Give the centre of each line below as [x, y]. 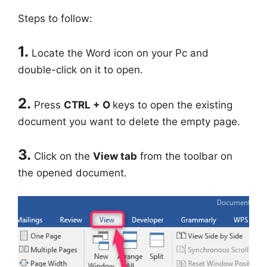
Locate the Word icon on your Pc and [120, 53]
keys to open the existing [173, 105]
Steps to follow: [55, 18]
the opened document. [72, 173]
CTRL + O [88, 105]
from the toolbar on [185, 156]
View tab [115, 156]
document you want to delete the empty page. [129, 121]
